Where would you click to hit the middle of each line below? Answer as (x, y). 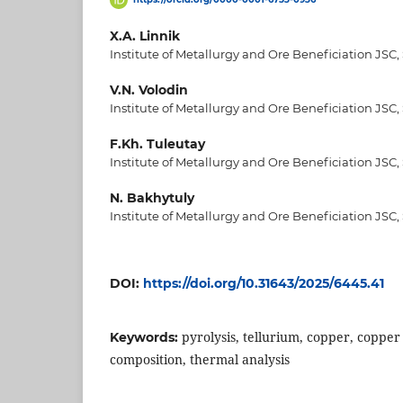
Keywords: (146, 338)
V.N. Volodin (149, 90)
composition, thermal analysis (200, 360)
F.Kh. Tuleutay (157, 144)
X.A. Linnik (145, 36)
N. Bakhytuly (152, 198)
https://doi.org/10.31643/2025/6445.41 (264, 284)
